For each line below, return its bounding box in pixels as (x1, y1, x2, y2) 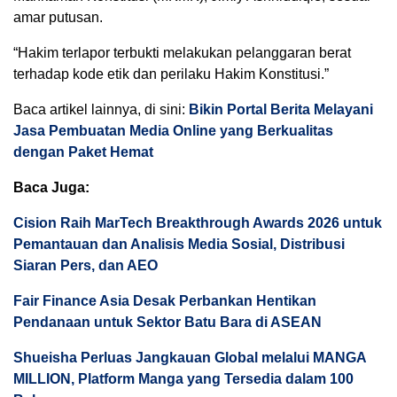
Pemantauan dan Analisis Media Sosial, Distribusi (13, 237, 345, 252)
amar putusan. (13, 10, 103, 25)
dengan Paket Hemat (13, 144, 153, 160)
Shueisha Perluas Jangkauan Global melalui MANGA (13, 350, 366, 365)
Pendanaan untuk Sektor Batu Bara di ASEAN (13, 315, 322, 330)
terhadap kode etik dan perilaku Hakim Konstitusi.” (13, 66, 329, 82)
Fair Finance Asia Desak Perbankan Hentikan (13, 293, 316, 308)
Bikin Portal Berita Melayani (189, 102, 373, 117)
